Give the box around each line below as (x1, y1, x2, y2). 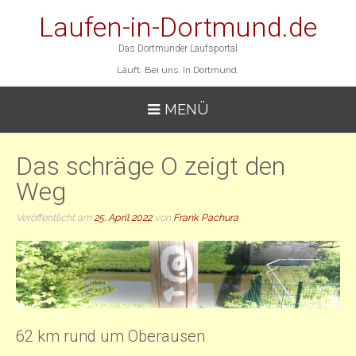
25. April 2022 (94, 211, 152, 223)
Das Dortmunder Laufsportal (118, 43, 238, 54)
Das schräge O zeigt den (16, 151, 285, 181)
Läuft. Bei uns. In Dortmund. (117, 64, 239, 75)
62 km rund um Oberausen (16, 326, 205, 346)
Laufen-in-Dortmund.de (39, 11, 317, 43)
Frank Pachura (173, 211, 238, 223)
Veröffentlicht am (16, 211, 94, 223)
